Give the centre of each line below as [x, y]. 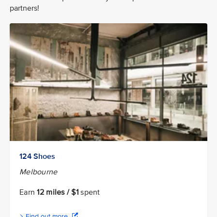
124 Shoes [37, 156]
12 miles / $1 [58, 192]
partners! [25, 8]
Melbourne [39, 172]
